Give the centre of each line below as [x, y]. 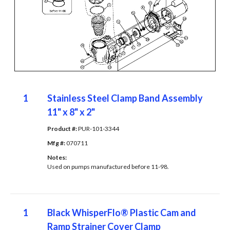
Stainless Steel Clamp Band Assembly [125, 98]
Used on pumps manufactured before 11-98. [108, 167]
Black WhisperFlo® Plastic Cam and [121, 213]
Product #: [62, 129]
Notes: [57, 158]
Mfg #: [56, 143]
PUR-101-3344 [98, 129]
